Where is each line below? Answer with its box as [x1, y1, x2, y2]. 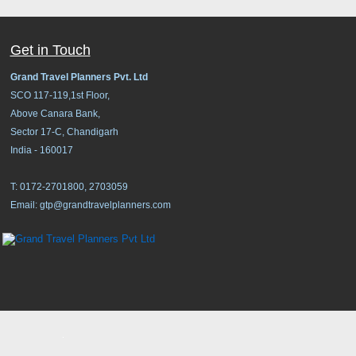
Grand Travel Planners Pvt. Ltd [10, 72, 148, 83]
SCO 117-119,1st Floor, [10, 90, 110, 101]
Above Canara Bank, [10, 108, 100, 119]
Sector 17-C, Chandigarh [10, 126, 118, 137]
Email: [10, 199, 40, 211]
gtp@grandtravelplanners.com [39, 199, 171, 211]
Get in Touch [10, 42, 91, 58]
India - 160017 [10, 145, 73, 156]
